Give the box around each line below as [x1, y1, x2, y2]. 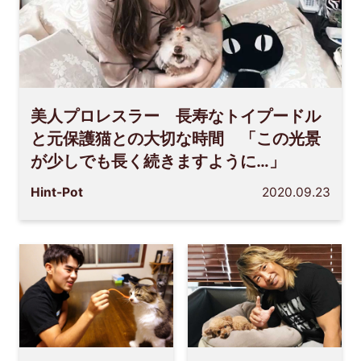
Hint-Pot [31, 185, 84, 201]
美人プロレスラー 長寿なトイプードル [31, 106, 322, 127]
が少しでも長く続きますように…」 [31, 151, 286, 172]
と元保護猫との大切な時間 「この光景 [31, 129, 322, 149]
